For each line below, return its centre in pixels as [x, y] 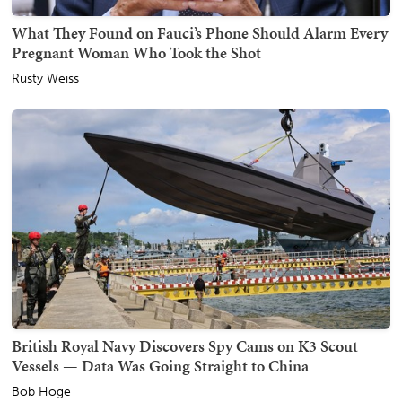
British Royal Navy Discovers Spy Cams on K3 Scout [185, 346]
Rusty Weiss [45, 79]
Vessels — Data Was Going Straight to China [160, 366]
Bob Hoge [41, 392]
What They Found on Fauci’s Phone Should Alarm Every [200, 33]
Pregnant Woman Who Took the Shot [136, 53]
